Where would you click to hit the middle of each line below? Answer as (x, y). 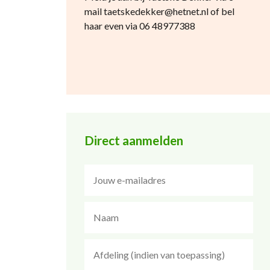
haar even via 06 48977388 (140, 26)
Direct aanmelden (133, 140)
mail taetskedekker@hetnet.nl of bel (159, 11)
